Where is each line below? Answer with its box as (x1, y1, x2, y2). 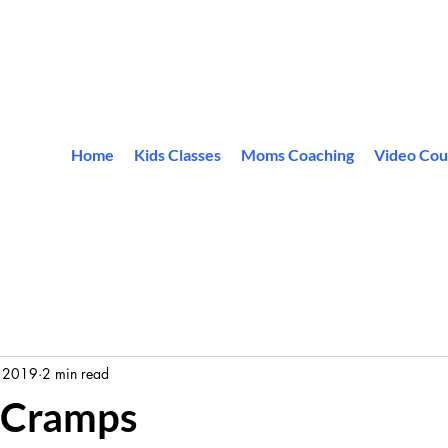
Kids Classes (134, 145, 222, 164)
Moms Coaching (241, 145, 355, 164)
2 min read (42, 363, 109, 383)
